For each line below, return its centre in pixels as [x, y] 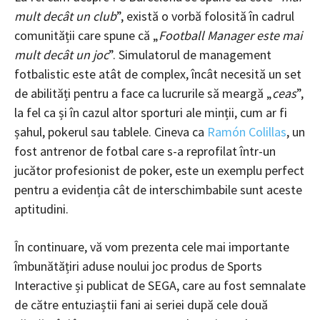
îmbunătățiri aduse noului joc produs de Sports [138, 266]
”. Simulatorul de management [190, 54]
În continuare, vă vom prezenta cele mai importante [152, 246]
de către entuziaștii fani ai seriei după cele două [141, 304]
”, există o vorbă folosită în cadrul [205, 16]
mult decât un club [65, 16]
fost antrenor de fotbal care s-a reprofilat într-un [145, 151]
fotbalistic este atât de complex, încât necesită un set [158, 74]
